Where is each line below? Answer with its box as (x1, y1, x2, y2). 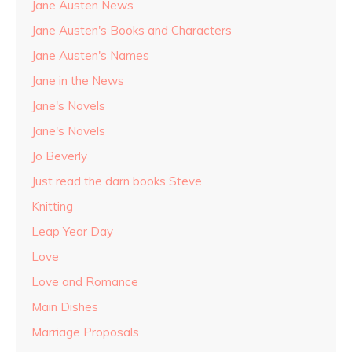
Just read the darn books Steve (31, 173, 202, 189)
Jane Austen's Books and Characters (31, 22, 232, 38)
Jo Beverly (31, 148, 87, 163)
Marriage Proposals (31, 324, 139, 339)
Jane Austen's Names (31, 47, 149, 63)
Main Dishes (31, 299, 98, 314)
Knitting (31, 198, 73, 214)
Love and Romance (31, 273, 138, 289)
